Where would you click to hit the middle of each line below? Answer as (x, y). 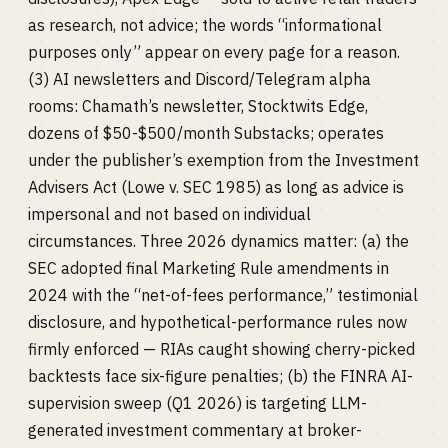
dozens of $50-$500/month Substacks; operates (206, 133)
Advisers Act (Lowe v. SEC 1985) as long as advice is (216, 187)
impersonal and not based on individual (169, 214)
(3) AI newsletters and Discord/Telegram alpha (199, 79)
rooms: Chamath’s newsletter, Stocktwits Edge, (198, 106)
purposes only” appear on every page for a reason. (214, 52)
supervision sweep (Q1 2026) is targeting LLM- (197, 403)
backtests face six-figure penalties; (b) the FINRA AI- (220, 376)
